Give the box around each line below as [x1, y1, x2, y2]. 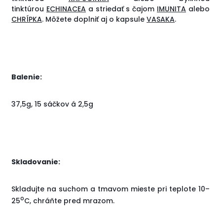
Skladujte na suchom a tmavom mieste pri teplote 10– [11, 184, 210, 194]
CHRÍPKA [11, 14, 42, 24]
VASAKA [147, 14, 175, 24]
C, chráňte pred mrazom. [24, 195, 115, 206]
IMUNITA [157, 3, 186, 14]
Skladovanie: [11, 157, 61, 167]
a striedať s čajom [86, 3, 157, 14]
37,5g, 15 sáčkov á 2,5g [11, 99, 94, 110]
